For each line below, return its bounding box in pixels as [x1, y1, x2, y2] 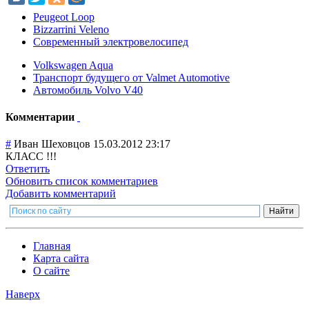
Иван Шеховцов [14, 138, 90, 150]
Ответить [6, 163, 50, 175]
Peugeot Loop [33, 10, 94, 23]
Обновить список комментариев [6, 175, 158, 188]
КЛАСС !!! [6, 150, 57, 163]
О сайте [33, 265, 70, 277]
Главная [33, 240, 70, 252]
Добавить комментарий [6, 188, 116, 200]
